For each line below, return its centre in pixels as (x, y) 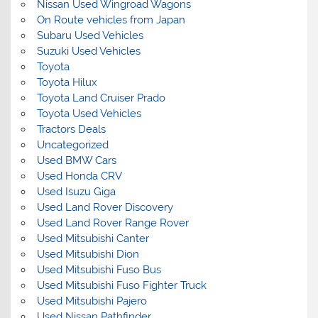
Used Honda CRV (79, 176)
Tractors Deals (71, 129)
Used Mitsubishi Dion (88, 254)
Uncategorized (72, 144)
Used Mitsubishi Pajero (92, 301)
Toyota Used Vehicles (89, 113)
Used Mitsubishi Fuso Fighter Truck (121, 285)
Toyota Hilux (67, 82)
